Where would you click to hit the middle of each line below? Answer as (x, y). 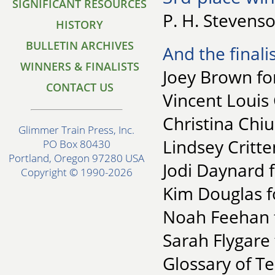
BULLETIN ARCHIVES (80, 45)
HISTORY (80, 25)
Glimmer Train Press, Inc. (77, 130)
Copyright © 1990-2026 (77, 172)
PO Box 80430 (77, 144)
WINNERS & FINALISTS (80, 66)
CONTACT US (80, 87)
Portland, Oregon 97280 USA (77, 158)
